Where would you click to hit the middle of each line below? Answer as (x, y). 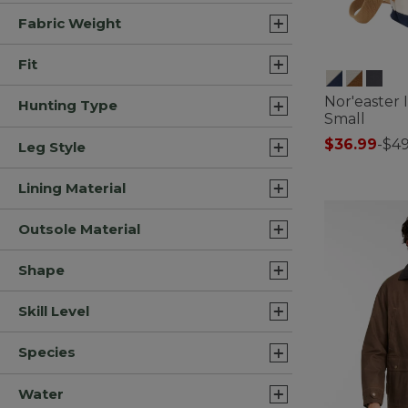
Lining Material (72, 188)
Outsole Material (79, 229)
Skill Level (54, 311)
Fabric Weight (70, 23)
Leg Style (52, 147)
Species (47, 352)
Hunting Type (68, 106)
